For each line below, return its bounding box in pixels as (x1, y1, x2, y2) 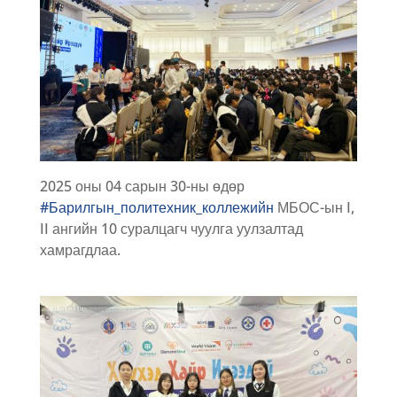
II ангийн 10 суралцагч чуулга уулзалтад (39, 218, 303, 238)
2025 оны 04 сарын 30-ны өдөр (39, 175, 245, 196)
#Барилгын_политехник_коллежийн (39, 197, 274, 217)
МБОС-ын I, (273, 197, 354, 217)
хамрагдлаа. (39, 239, 121, 260)
